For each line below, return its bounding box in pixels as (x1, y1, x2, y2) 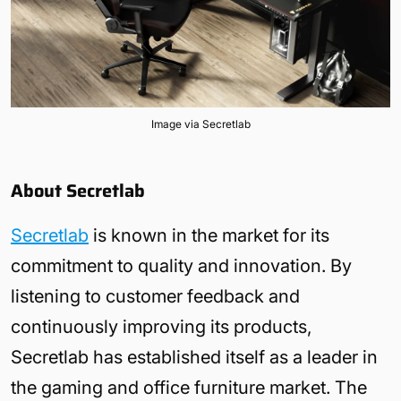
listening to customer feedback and (11, 285, 300, 307)
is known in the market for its (89, 224, 329, 246)
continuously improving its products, (11, 315, 311, 337)
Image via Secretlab (150, 116, 251, 131)
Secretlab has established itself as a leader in (11, 346, 378, 368)
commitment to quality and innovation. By (11, 254, 352, 277)
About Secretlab (11, 175, 145, 205)
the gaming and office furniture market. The (11, 376, 367, 398)
